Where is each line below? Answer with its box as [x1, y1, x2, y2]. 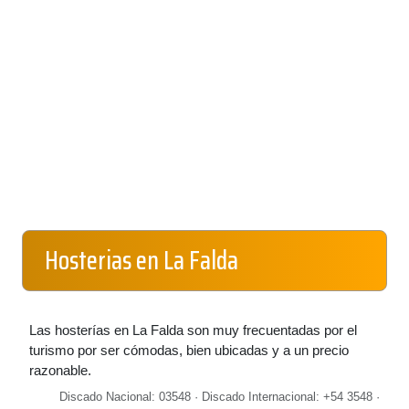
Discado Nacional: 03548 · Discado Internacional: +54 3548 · [59, 390, 380, 404]
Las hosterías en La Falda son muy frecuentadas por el [29, 322, 357, 338]
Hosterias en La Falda [45, 240, 238, 280]
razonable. [29, 362, 91, 378]
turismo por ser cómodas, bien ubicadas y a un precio [29, 342, 349, 358]
